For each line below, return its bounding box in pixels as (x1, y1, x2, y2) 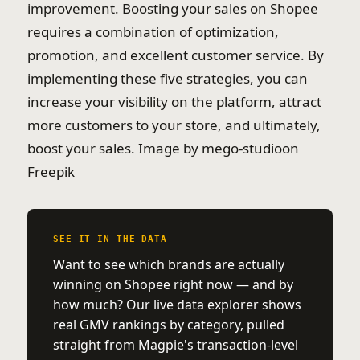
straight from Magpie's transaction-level (53, 336, 298, 354)
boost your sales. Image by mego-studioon (27, 139, 299, 157)
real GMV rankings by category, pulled (53, 316, 284, 333)
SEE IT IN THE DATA (53, 234, 167, 244)
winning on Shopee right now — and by (53, 276, 293, 293)
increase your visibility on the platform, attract (27, 92, 321, 111)
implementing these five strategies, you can (27, 69, 308, 88)
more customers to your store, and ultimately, (27, 116, 321, 134)
